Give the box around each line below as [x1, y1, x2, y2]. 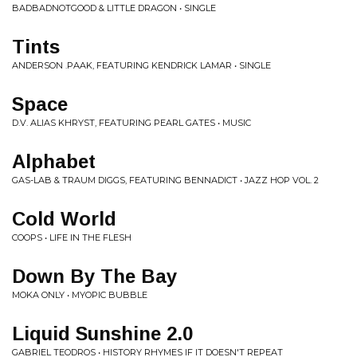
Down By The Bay [12, 265, 177, 287]
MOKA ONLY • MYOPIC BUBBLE [12, 289, 147, 300]
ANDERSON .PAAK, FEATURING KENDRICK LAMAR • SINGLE [12, 60, 271, 71]
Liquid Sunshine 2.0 [12, 323, 193, 344]
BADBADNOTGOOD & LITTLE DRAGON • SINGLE [12, 2, 216, 14]
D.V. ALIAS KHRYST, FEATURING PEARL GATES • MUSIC [12, 117, 251, 128]
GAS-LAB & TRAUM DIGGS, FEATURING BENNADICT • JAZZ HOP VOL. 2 [12, 175, 319, 186]
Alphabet [12, 151, 96, 172]
